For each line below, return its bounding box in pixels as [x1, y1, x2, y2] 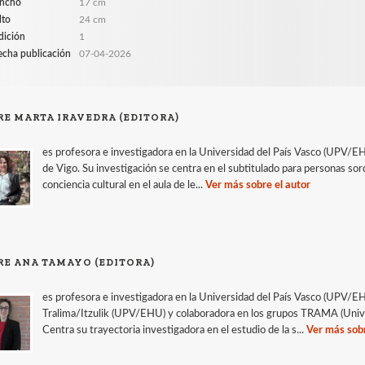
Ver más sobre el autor [205, 179, 311, 191]
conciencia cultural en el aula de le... [42, 179, 206, 191]
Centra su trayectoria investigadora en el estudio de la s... [42, 324, 307, 336]
